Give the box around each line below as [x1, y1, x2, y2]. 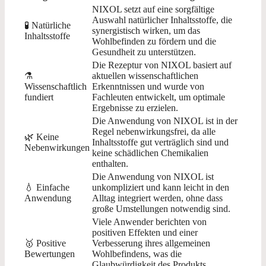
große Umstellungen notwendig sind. [92, 204, 230, 214]
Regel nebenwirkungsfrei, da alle [92, 126, 216, 137]
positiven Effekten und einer [92, 227, 198, 238]
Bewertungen [24, 249, 75, 259]
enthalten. [92, 159, 128, 169]
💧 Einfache [24, 182, 69, 193]
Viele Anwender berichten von [92, 217, 207, 227]
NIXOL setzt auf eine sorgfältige [92, 4, 214, 15]
